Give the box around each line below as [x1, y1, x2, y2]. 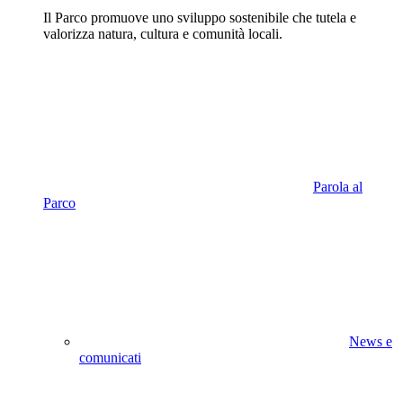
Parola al [313, 179, 363, 195]
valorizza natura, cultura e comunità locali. [43, 26, 282, 42]
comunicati [79, 350, 141, 366]
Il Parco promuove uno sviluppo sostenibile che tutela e [43, 10, 356, 26]
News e [349, 334, 392, 350]
